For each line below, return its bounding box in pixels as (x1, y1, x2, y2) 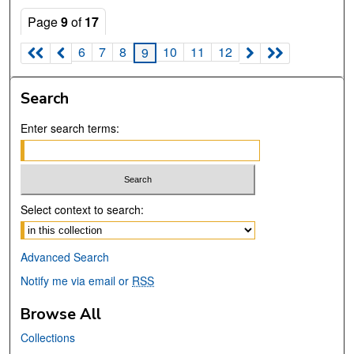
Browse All (21, 303, 102, 325)
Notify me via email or (21, 272, 133, 288)
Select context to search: (21, 201, 145, 217)
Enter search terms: (21, 120, 120, 137)
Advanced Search (21, 248, 110, 265)
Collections (21, 329, 76, 345)
